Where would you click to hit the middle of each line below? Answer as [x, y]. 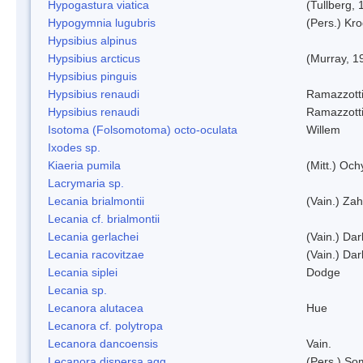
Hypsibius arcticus [94, 58]
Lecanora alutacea [96, 307]
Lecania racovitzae [96, 254]
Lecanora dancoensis [103, 343]
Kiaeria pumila [84, 165]
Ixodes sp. [74, 147]
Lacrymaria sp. [86, 183]
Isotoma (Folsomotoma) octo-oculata [143, 129]
